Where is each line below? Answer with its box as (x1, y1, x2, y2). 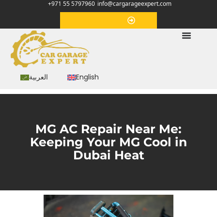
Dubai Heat (73, 147, 144, 162)
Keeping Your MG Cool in (30, 134, 187, 149)
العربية (29, 72, 48, 82)
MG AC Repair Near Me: (35, 121, 182, 136)
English (76, 72, 99, 82)
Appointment (82, 15, 127, 25)
